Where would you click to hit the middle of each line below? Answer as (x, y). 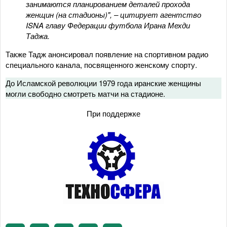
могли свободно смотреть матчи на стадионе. (86, 93)
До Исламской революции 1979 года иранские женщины (103, 83)
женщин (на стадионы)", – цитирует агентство (113, 14)
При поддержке (113, 113)
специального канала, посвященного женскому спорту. (101, 64)
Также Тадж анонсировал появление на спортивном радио (107, 54)
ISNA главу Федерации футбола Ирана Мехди (108, 25)
